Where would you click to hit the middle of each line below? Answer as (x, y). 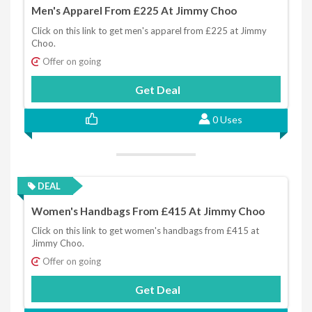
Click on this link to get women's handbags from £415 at (145, 231)
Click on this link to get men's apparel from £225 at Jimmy (149, 30)
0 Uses (227, 119)
